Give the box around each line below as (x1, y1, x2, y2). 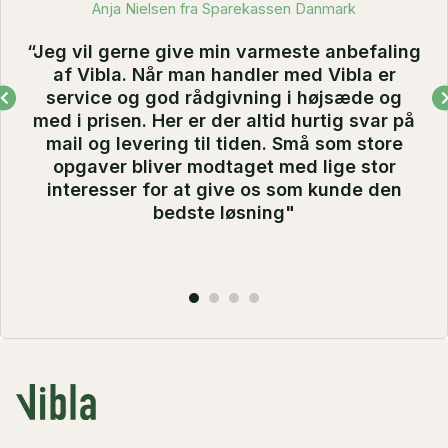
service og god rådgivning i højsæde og (46, 86, 402, 108)
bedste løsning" (153, 201, 295, 223)
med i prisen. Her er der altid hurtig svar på (33, 109, 415, 131)
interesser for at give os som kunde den (46, 178, 402, 200)
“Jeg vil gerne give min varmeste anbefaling (27, 40, 421, 62)
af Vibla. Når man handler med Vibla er (52, 63, 396, 85)
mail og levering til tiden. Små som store (45, 132, 403, 154)
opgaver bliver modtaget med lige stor (52, 155, 396, 177)
